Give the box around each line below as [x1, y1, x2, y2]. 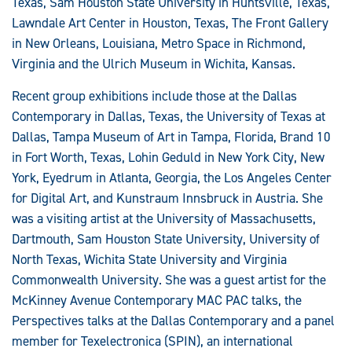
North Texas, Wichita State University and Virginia [12, 251, 287, 268]
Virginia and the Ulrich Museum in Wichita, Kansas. [12, 55, 295, 72]
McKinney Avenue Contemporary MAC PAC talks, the [12, 291, 302, 309]
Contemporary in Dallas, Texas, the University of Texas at [12, 108, 325, 125]
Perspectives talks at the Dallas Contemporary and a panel [12, 312, 335, 329]
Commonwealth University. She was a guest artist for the [12, 271, 326, 288]
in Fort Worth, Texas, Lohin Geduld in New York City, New [12, 148, 324, 166]
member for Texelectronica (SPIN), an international [12, 332, 293, 350]
